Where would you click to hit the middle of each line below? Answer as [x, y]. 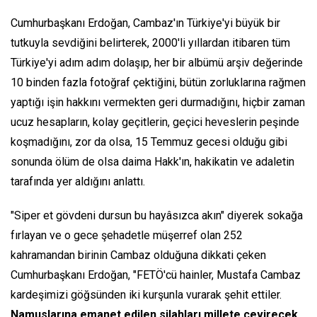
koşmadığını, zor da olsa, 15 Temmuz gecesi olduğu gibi [149, 142]
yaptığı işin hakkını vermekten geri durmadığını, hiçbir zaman [158, 103]
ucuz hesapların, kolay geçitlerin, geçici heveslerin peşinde [155, 122]
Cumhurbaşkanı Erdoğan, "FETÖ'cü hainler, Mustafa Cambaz [156, 275]
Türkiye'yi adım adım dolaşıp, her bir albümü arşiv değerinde [157, 63]
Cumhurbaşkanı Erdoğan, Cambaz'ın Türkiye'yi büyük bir [145, 23]
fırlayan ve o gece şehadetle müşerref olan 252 [127, 236]
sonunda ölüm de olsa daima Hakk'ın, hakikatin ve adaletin [152, 162]
